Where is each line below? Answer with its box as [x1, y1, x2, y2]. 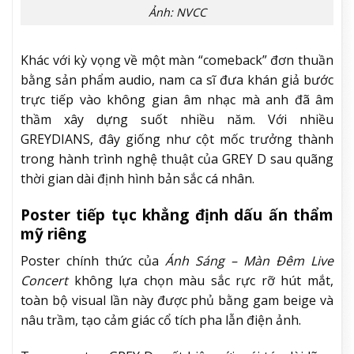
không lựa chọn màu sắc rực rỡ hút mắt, [68, 271, 333, 289]
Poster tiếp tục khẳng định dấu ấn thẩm [21, 204, 333, 226]
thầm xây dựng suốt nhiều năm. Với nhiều [21, 111, 333, 129]
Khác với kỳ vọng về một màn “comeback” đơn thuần [21, 51, 333, 70]
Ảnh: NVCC [148, 4, 206, 20]
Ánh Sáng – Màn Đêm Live [165, 251, 333, 269]
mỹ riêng [21, 223, 86, 245]
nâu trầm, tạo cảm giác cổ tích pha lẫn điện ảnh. [21, 311, 301, 329]
